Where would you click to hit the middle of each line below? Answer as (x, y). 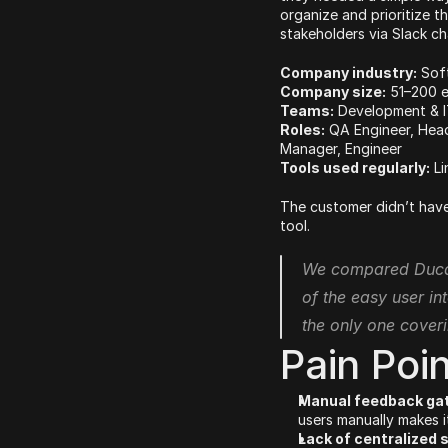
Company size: (333, 91)
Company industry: (348, 72)
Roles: (302, 129)
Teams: (307, 110)
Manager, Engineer (341, 148)
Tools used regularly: (355, 167)
